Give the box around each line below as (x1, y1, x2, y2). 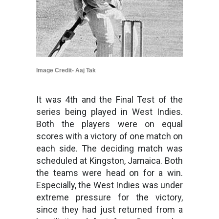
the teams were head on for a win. (36, 167, 183, 178)
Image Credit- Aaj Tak (36, 66, 96, 74)
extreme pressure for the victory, (36, 192, 183, 202)
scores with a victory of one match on (36, 131, 183, 141)
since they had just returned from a (36, 204, 183, 215)
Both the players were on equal (36, 118, 183, 129)
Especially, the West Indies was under (36, 179, 183, 190)
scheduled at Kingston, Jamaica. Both (36, 155, 183, 166)
